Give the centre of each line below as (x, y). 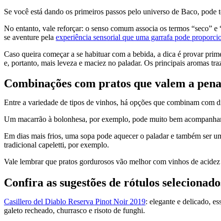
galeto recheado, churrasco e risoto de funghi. (74, 211)
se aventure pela (30, 37)
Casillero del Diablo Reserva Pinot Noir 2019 (75, 202)
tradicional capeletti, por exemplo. (57, 145)
